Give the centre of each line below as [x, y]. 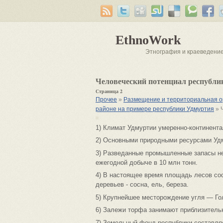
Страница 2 [109, 91]
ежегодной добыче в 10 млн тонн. [147, 162]
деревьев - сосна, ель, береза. [142, 184]
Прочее [106, 100]
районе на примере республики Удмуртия [155, 109]
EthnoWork [148, 40]
